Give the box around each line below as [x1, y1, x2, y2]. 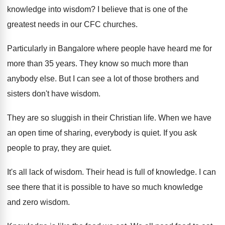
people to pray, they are [7, 144, 90, 153]
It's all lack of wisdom [7, 168, 82, 177]
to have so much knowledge [103, 183, 203, 192]
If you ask [163, 129, 197, 138]
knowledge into [7, 5, 61, 14]
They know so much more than [79, 59, 188, 68]
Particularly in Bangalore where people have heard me [7, 44, 201, 53]
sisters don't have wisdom [7, 89, 98, 98]
